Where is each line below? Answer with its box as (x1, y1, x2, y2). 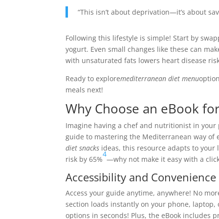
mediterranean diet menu (120, 74, 199, 83)
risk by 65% (66, 154, 103, 164)
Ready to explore (66, 74, 121, 83)
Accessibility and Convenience (66, 170, 217, 184)
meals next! (66, 85, 104, 94)
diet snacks (66, 143, 100, 153)
